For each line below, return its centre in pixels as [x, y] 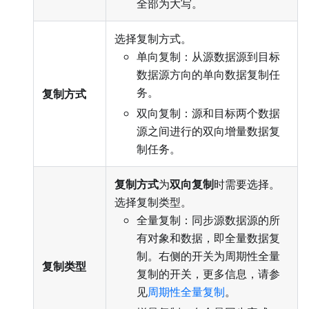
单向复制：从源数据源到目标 [208, 56]
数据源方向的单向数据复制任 [208, 74]
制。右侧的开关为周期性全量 [208, 256]
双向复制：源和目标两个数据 [208, 113]
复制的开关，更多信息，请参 [208, 273]
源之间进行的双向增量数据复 [208, 131]
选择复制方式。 [153, 38]
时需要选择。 [247, 184]
